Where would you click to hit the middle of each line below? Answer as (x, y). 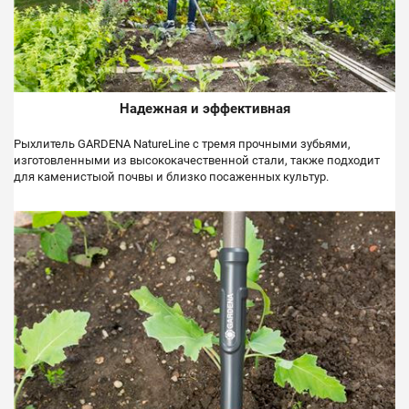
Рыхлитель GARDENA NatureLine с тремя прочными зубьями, (182, 144)
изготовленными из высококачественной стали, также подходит (197, 161)
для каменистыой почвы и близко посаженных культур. (171, 177)
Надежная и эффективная (204, 108)
